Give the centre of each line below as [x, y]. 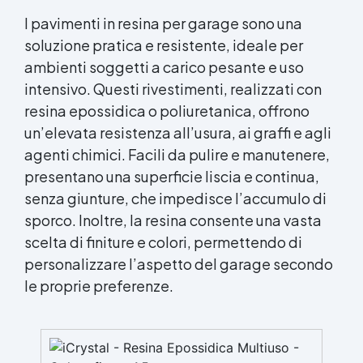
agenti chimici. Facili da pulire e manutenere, [177, 154]
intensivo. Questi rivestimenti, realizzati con [173, 88]
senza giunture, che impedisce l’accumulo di [175, 198]
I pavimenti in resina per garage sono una [163, 23]
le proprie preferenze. [99, 285]
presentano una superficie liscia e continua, [172, 176]
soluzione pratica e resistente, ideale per [164, 45]
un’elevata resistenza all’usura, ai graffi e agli [178, 132]
